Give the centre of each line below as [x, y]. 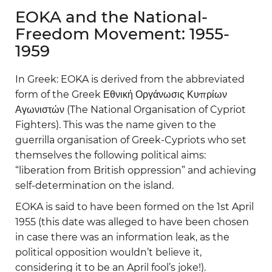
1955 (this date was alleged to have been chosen [132, 222]
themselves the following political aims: [110, 155]
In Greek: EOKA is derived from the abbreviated [130, 79]
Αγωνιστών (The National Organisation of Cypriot [131, 109]
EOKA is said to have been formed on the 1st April [134, 206]
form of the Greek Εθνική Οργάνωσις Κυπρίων [121, 94]
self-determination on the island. [94, 185]
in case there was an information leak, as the [122, 237]
